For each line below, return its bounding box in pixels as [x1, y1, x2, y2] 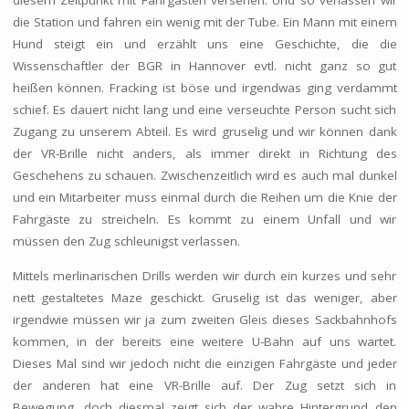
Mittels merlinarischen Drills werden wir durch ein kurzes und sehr [12, 267, 397, 284]
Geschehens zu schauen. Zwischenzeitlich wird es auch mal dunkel [12, 167, 397, 184]
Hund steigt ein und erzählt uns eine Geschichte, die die [12, 36, 397, 53]
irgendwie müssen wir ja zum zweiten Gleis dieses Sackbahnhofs [12, 310, 397, 328]
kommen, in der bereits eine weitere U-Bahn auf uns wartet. [12, 332, 397, 350]
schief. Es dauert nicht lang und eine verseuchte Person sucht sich [12, 101, 397, 119]
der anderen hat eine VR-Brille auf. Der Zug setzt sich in [12, 376, 397, 393]
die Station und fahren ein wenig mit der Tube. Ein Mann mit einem [12, 14, 397, 31]
